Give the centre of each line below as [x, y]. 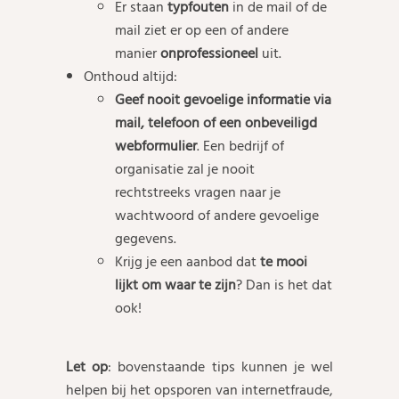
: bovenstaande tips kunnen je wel [221, 367]
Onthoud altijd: [130, 77]
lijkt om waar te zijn [175, 285]
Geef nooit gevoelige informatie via [223, 100]
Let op [87, 367]
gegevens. [146, 239]
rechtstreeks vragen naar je [198, 192]
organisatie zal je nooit [185, 169]
